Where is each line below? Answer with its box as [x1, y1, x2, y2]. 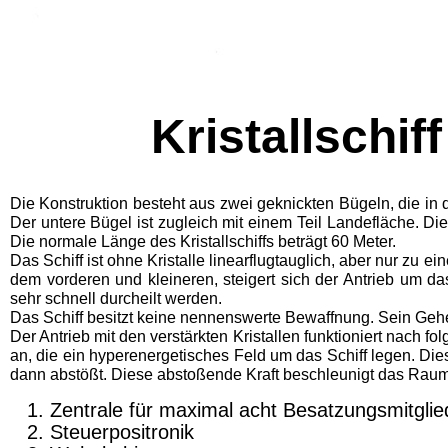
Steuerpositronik [50, 421, 194, 443]
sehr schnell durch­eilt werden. [10, 290, 222, 307]
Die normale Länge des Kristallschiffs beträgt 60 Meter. [10, 233, 396, 250]
